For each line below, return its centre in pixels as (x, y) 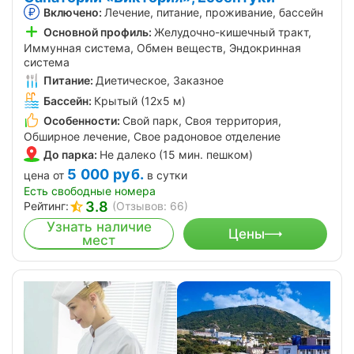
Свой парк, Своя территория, (202, 120)
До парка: (70, 154)
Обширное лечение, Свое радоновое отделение (152, 136)
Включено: (73, 13)
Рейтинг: (46, 206)
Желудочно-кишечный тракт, (233, 32)
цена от (44, 175)
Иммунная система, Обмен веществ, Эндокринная (162, 48)
